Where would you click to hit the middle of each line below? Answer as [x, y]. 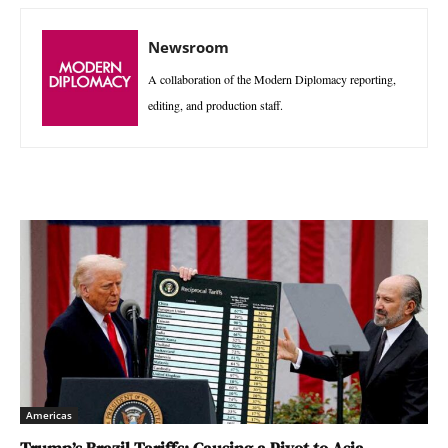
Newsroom [188, 46]
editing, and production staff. [215, 104]
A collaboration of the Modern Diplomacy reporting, [272, 78]
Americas [49, 414]
